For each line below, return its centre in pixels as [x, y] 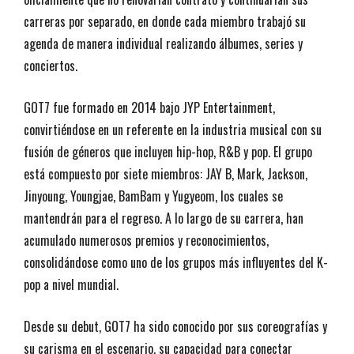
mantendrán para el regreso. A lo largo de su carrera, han [164, 218]
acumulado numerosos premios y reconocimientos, [146, 240]
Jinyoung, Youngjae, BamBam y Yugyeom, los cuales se [153, 196]
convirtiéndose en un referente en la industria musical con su [173, 129]
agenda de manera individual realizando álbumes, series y [163, 43]
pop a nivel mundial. [71, 284]
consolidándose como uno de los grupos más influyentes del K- [176, 262]
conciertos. [51, 65]
